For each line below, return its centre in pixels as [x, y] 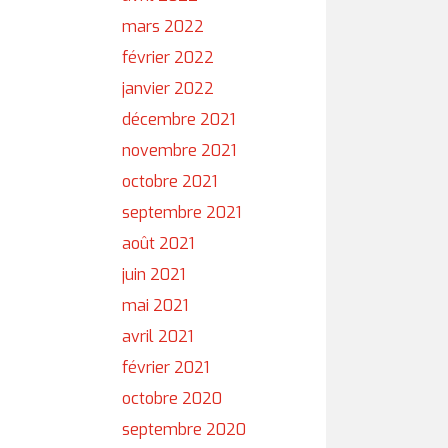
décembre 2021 [178, 119]
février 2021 [165, 367]
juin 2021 [153, 274]
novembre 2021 [179, 150]
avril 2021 [157, 336]
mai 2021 [155, 305]
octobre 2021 [169, 181]
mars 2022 [163, 26]
